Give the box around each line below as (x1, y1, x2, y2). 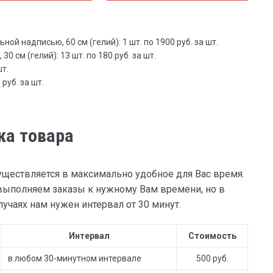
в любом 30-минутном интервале (8, 253, 142, 263)
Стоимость (188, 230, 236, 241)
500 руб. (196, 253, 229, 263)
